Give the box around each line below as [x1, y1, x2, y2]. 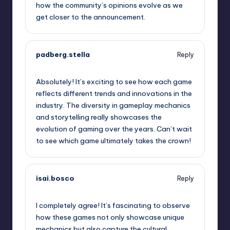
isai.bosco [36, 174, 74, 183]
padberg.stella [36, 50, 90, 60]
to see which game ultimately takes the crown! [36, 136, 191, 146]
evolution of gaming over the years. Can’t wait [36, 124, 192, 134]
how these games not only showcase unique [36, 212, 184, 222]
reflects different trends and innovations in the [36, 89, 192, 99]
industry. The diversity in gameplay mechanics [36, 101, 190, 110]
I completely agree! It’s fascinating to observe [36, 200, 190, 210]
